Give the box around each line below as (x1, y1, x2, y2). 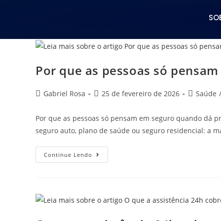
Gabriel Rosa (43, 88, 85, 98)
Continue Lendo (44, 150, 92, 158)
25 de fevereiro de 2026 (102, 88, 180, 98)
